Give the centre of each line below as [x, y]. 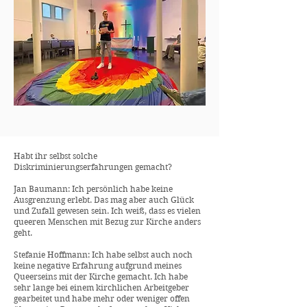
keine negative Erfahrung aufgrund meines [98, 266]
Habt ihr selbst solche [56, 156]
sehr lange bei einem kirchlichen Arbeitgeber [101, 287]
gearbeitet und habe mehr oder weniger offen [102, 298]
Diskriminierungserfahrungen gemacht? [93, 167]
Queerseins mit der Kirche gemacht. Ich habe [101, 277]
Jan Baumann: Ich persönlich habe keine [93, 189]
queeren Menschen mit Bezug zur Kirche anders [107, 222]
